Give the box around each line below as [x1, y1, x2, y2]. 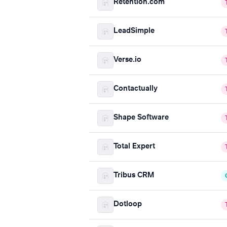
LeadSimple [113, 27, 155, 35]
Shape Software [113, 114, 169, 122]
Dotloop [113, 201, 142, 208]
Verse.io [113, 56, 141, 64]
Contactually [113, 85, 158, 93]
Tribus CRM [113, 172, 154, 179]
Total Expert [113, 143, 155, 150]
